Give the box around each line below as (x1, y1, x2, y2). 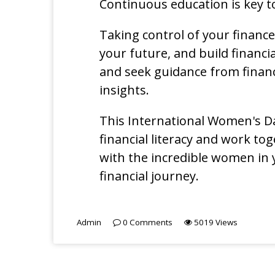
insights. (99, 81, 149, 98)
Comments (128, 216, 172, 228)
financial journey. (99, 167, 199, 184)
